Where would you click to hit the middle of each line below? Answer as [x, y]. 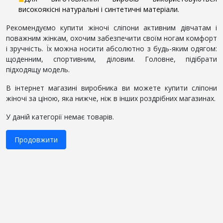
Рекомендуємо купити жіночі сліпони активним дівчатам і [111, 27]
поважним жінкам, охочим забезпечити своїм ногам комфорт [111, 38]
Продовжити [36, 139]
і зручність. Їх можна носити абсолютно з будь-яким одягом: [111, 48]
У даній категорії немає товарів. [60, 116]
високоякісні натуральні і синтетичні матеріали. [99, 9]
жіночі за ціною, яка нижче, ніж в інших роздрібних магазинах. [111, 98]
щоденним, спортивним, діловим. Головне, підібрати [111, 59]
